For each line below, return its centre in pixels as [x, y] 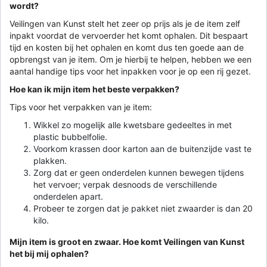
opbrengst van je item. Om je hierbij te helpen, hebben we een [131, 59]
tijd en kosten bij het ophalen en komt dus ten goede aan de [127, 47]
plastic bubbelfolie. [70, 136]
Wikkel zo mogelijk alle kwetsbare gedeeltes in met [133, 125]
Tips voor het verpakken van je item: [81, 107]
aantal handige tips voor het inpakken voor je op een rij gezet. [130, 71]
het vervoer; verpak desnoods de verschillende [125, 184]
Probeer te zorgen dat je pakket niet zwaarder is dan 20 [143, 208]
